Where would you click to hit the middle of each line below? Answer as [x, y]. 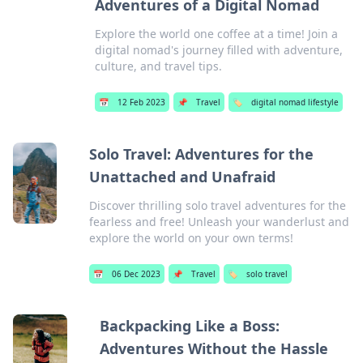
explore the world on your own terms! [191, 238]
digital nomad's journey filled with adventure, [219, 50]
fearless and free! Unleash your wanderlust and [219, 222]
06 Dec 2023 [136, 274]
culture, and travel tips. [159, 66]
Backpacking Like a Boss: [189, 326]
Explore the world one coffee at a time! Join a [217, 34]
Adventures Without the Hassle [214, 348]
